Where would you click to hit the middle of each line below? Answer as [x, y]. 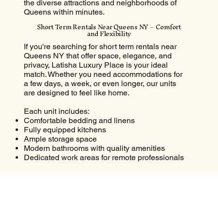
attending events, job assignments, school [96, 185]
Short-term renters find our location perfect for [101, 176]
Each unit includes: [56, 111]
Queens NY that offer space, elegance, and [98, 56]
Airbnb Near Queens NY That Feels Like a [109, 209]
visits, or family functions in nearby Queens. [98, 195]
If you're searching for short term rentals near [100, 47]
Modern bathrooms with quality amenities [94, 148]
